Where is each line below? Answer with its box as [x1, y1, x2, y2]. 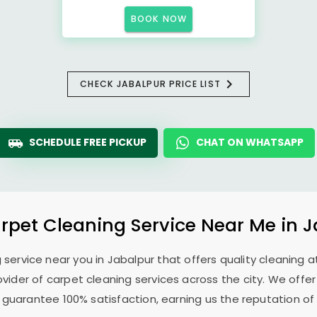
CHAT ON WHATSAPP [196, 135, 304, 149]
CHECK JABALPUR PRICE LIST [80, 78, 221, 90]
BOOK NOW [131, 13, 187, 25]
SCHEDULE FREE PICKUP [29, 135, 146, 149]
